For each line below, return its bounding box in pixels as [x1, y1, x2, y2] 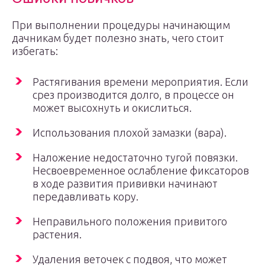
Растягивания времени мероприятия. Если [33, 76, 248, 88]
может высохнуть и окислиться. [33, 102, 192, 114]
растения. [33, 228, 82, 240]
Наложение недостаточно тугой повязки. [33, 151, 238, 163]
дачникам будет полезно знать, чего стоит [12, 32, 224, 44]
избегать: [12, 45, 58, 57]
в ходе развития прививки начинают [33, 177, 218, 189]
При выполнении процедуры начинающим [12, 19, 230, 31]
